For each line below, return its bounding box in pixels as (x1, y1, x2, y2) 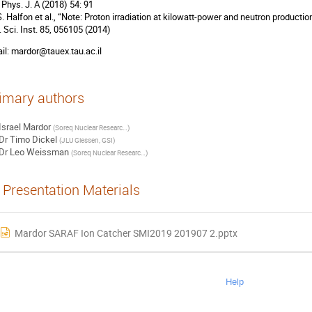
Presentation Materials (3, 180, 140, 199)
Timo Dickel (9, 133, 57, 146)
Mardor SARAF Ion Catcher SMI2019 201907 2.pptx (14, 226, 237, 240)
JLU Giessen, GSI (61, 135, 113, 146)
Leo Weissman (9, 146, 69, 159)
